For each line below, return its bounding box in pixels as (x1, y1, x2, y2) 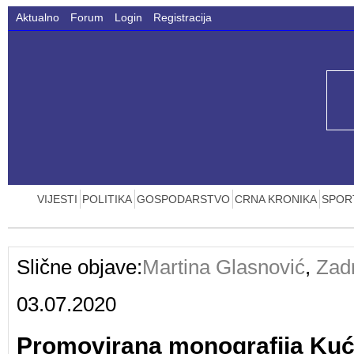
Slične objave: (17, 255, 142, 279)
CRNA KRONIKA (235, 193, 317, 205)
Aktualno (16, 11, 59, 24)
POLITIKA (82, 193, 132, 205)
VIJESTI (37, 193, 77, 205)
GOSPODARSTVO (137, 193, 230, 205)
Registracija (153, 11, 212, 24)
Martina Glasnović (142, 255, 305, 279)
